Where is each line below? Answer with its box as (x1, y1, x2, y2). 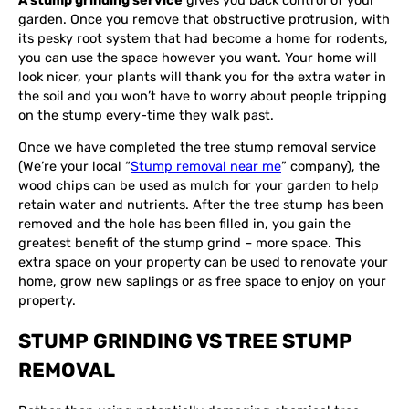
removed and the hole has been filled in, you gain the (18, 215, 351, 233)
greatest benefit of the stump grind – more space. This (18, 235, 361, 252)
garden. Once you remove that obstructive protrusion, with (18, 10, 390, 27)
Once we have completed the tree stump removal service (18, 139, 376, 156)
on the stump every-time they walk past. (18, 106, 274, 123)
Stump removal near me (131, 158, 281, 175)
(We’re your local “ (18, 158, 131, 175)
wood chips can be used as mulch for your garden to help (18, 177, 379, 194)
